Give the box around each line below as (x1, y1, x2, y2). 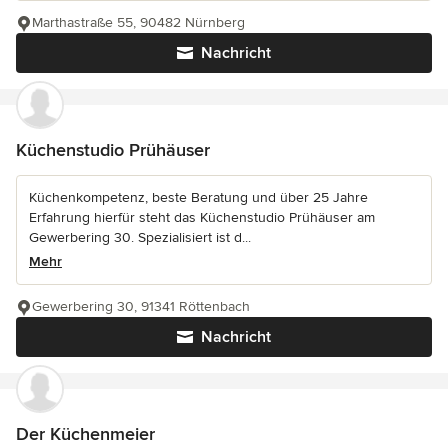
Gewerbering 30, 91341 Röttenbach (32, 298, 250, 316)
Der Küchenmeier (16, 423, 155, 446)
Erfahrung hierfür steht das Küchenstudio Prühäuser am (29, 209, 375, 227)
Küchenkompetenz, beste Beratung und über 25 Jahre (29, 189, 368, 207)
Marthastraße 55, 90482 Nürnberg (32, 14, 245, 32)
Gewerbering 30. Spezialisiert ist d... (29, 229, 251, 247)
